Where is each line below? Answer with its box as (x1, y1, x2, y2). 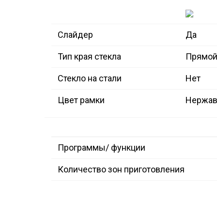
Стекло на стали (58, 73, 122, 84)
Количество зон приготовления (58, 164, 185, 175)
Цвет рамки (58, 95, 105, 106)
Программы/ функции (58, 142, 145, 153)
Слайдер (58, 30, 93, 40)
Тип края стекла (58, 51, 121, 62)
